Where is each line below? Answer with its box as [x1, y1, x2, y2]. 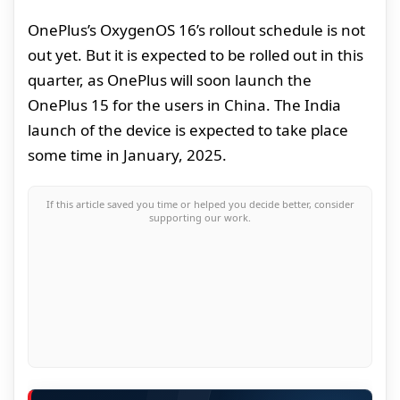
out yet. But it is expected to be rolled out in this [28, 45, 363, 66]
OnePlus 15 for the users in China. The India [28, 95, 341, 116]
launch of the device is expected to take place [28, 120, 348, 141]
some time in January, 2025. [28, 145, 227, 166]
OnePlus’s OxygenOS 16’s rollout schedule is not [28, 20, 365, 41]
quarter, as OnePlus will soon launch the [28, 70, 312, 91]
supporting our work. [149, 211, 251, 225]
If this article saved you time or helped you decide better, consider [46, 197, 354, 212]
